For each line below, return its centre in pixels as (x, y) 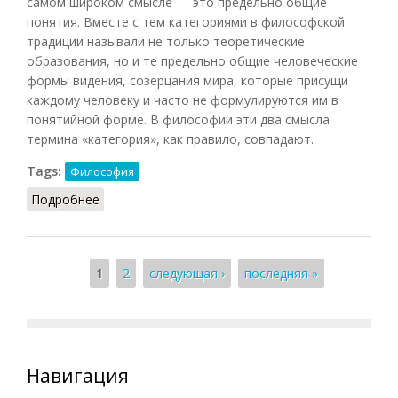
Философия (102, 171)
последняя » (281, 273)
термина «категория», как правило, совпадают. (170, 139)
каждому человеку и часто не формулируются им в (183, 99)
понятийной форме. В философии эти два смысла (178, 119)
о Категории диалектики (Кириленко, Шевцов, (239, 199)
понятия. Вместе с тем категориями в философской (186, 21)
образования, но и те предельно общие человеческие (192, 60)
